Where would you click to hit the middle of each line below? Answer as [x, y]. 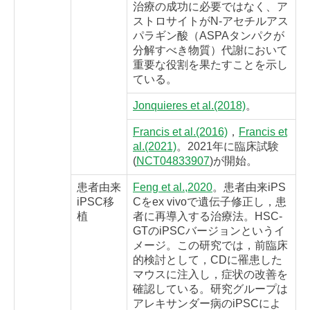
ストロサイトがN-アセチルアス [211, 21]
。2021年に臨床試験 [228, 147]
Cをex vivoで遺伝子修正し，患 [210, 202]
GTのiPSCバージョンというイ [209, 231]
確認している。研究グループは [210, 289]
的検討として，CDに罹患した [208, 260]
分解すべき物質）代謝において [210, 51]
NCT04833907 [173, 161]
